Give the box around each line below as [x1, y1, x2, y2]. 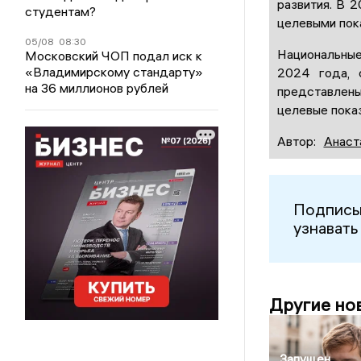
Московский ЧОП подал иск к [25, 48, 203, 64]
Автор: [276, 132, 316, 149]
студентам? [25, 3, 97, 19]
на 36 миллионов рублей [25, 80, 169, 96]
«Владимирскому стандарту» [25, 64, 204, 80]
